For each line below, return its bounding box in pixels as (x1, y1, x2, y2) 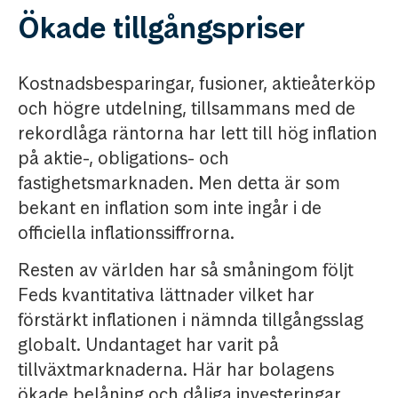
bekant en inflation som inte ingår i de (18, 196, 322, 220)
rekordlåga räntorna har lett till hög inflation (18, 122, 378, 146)
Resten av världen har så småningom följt (18, 259, 354, 283)
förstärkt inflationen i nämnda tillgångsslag (18, 308, 363, 332)
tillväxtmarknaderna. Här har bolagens (18, 358, 334, 382)
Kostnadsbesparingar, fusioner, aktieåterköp (18, 72, 376, 96)
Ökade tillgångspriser (18, 9, 305, 48)
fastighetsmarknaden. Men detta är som (18, 171, 340, 195)
